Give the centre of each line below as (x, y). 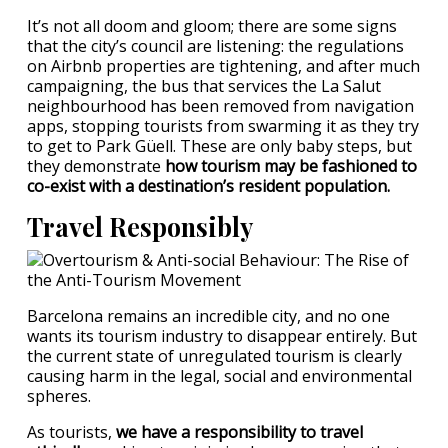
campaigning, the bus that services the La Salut (204, 86)
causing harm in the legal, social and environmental (219, 376)
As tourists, (71, 432)
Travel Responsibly (140, 226)
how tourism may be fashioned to (291, 166)
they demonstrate (96, 166)
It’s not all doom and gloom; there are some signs (212, 26)
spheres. (59, 396)
